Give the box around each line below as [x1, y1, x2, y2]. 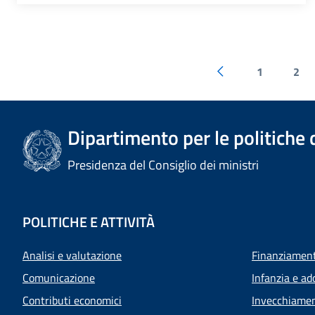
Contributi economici [22, 292, 122, 309]
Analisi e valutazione [22, 247, 122, 264]
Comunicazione [22, 269, 95, 287]
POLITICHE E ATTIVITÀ [22, 211, 155, 233]
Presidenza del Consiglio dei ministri [67, 155, 259, 175]
